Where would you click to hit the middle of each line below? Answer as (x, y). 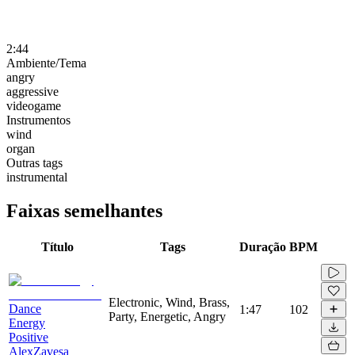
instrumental (37, 177)
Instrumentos (38, 120)
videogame (34, 105)
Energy (27, 323)
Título (57, 246)
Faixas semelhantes (84, 210)
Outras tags (34, 162)
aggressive (32, 91)
